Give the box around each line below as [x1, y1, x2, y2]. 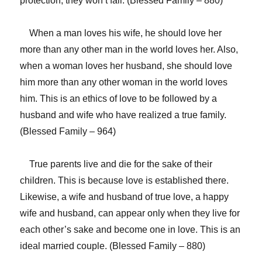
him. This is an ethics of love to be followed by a [20, 93, 218, 104]
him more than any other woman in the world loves [20, 77, 228, 87]
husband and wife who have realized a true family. [20, 109, 227, 120]
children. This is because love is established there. [20, 175, 229, 185]
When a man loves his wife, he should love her [20, 27, 222, 38]
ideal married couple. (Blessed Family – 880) [20, 240, 206, 251]
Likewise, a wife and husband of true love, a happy [20, 191, 229, 202]
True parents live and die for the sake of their [20, 158, 213, 169]
